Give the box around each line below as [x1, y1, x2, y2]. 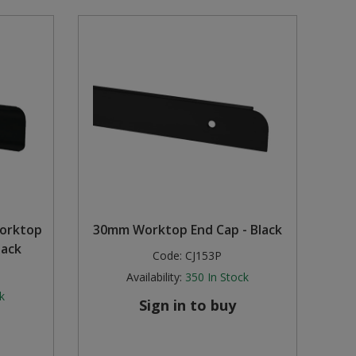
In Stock [207, 269, 249, 285]
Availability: [126, 269, 182, 285]
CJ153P [185, 248, 222, 264]
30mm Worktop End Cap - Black [92, 221, 282, 239]
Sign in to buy [138, 296, 236, 315]
